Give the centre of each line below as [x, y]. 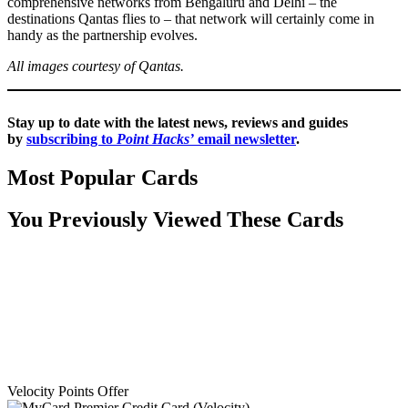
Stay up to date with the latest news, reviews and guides [178, 122]
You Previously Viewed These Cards [175, 220]
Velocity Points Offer [68, 391]
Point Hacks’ [155, 138]
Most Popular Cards [102, 177]
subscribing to [71, 138]
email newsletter [245, 138]
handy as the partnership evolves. [102, 35]
